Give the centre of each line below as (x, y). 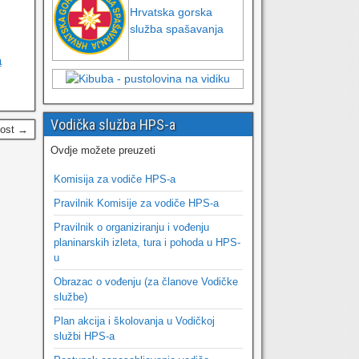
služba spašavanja (177, 29)
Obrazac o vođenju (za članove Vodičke (145, 282)
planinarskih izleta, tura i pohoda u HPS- (147, 242)
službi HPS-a (84, 336)
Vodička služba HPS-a (113, 125)
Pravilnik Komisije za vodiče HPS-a (136, 203)
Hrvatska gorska (171, 12)
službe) (70, 297)
